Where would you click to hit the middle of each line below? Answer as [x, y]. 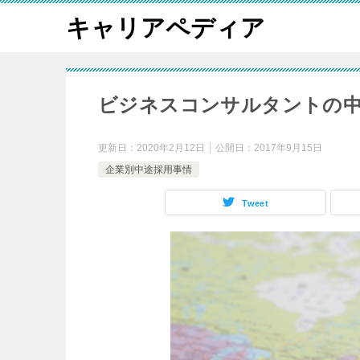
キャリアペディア [166, 28]
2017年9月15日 [288, 148]
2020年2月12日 [171, 148]
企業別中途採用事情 [149, 170]
